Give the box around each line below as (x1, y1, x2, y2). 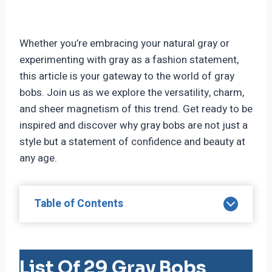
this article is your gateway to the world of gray (19, 69, 234, 84)
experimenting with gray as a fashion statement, (19, 52, 239, 68)
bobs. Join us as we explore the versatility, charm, (19, 85, 244, 101)
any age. (19, 151, 57, 166)
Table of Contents (34, 196, 123, 212)
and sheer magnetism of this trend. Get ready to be (19, 101, 253, 117)
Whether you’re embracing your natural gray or (19, 36, 229, 52)
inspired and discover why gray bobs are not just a (19, 118, 248, 134)
